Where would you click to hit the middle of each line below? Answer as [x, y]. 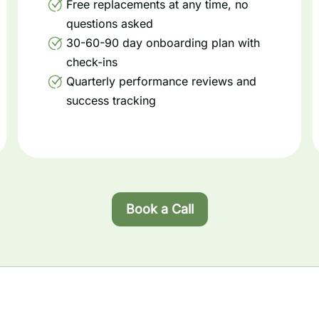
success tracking [111, 100]
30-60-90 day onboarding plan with [163, 43]
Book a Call [159, 209]
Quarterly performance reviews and [162, 81]
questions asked [110, 23]
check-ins [92, 62]
